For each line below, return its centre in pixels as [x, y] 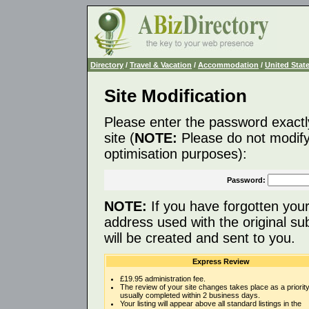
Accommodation [228, 65]
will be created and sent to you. [200, 238]
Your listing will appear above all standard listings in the [211, 303]
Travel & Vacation [161, 65]
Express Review [221, 261]
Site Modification [176, 96]
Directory [107, 65]
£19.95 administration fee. [163, 278]
